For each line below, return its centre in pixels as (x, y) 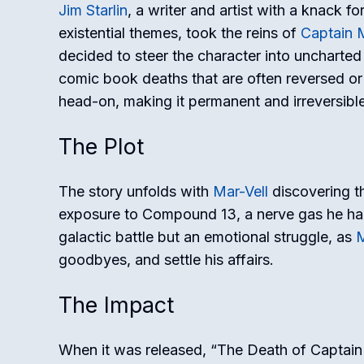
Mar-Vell (240, 191)
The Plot (101, 147)
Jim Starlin (93, 10)
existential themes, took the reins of (180, 33)
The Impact (116, 305)
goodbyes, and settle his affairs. (166, 260)
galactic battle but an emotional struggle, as (207, 237)
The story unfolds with (136, 191)
